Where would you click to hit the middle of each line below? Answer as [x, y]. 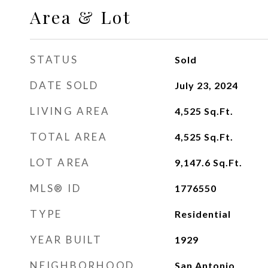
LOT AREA [60, 162]
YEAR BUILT [66, 240]
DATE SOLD [64, 85]
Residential [202, 214]
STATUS [54, 60]
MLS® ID [56, 188]
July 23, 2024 [206, 85]
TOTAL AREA [69, 137]
